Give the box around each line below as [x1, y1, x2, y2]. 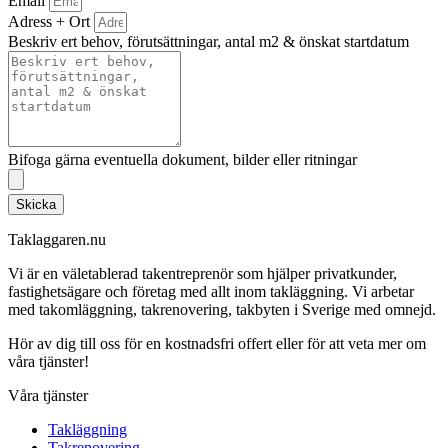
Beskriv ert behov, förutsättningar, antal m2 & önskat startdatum [8, 33, 409, 51]
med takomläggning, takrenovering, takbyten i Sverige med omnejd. [8, 301, 436, 319]
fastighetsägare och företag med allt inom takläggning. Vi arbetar [8, 283, 414, 301]
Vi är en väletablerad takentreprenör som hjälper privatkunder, [8, 265, 397, 283]
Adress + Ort [8, 13, 94, 31]
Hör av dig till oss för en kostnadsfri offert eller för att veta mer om [8, 335, 426, 353]
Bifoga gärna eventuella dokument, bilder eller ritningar [8, 151, 357, 169]
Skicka [16, 197, 56, 213]
